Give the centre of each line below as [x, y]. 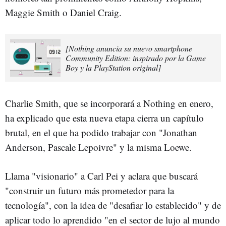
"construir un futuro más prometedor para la [90, 190]
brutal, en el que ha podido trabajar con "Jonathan [101, 132]
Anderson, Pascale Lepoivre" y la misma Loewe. [98, 147]
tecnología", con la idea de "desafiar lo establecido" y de [113, 205]
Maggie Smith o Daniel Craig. [63, 12]
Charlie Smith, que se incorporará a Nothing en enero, [109, 103]
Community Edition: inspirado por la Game [136, 58]
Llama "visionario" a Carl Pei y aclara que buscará [101, 176]
